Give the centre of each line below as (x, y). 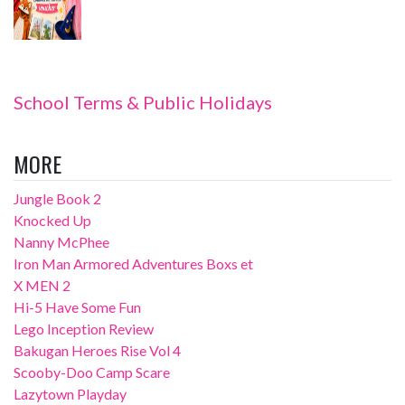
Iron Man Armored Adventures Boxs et (133, 264)
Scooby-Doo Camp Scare (92, 372)
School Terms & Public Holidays (143, 102)
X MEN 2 (42, 285)
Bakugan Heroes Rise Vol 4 (97, 350)
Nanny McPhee (61, 242)
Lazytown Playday (70, 394)
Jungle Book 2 (57, 198)
